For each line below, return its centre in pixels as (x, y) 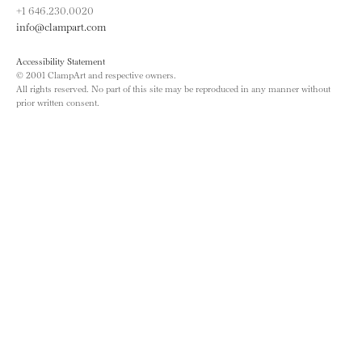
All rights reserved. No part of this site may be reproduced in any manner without (173, 88)
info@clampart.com (61, 25)
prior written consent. (58, 101)
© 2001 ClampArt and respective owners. (96, 74)
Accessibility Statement (61, 60)
